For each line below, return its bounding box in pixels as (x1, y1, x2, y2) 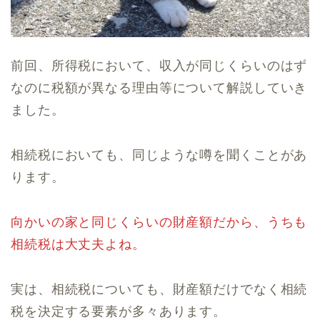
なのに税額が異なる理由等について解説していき (11, 81, 308, 96)
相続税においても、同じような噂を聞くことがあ (11, 148, 308, 163)
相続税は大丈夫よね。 (11, 237, 146, 252)
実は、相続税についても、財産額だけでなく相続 (11, 282, 308, 297)
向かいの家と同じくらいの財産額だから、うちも (11, 215, 308, 230)
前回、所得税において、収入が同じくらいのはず (11, 59, 308, 74)
